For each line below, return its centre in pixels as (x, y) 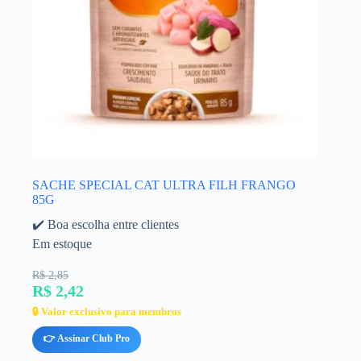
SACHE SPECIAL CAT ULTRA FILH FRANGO (164, 185)
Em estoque (62, 243)
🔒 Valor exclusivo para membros (107, 311)
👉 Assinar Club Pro (87, 338)
